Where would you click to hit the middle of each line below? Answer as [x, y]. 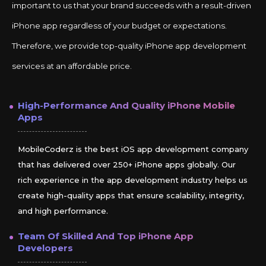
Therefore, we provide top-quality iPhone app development [129, 46]
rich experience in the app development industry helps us [133, 180]
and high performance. [63, 211]
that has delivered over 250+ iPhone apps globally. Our [127, 165]
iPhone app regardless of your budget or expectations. [119, 26]
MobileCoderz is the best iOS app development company [133, 149]
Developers [45, 248]
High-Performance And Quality [93, 106]
